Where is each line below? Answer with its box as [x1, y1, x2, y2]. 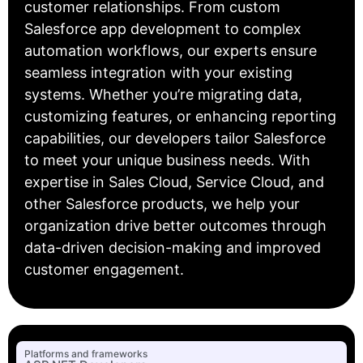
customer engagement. [24, 261, 184, 279]
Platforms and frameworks [24, 347, 147, 360]
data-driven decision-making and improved [24, 239, 321, 257]
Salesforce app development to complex [24, 20, 301, 38]
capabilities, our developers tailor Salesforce [24, 130, 326, 147]
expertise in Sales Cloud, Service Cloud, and [24, 173, 324, 191]
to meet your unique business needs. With [24, 152, 310, 169]
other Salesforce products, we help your [24, 195, 300, 213]
